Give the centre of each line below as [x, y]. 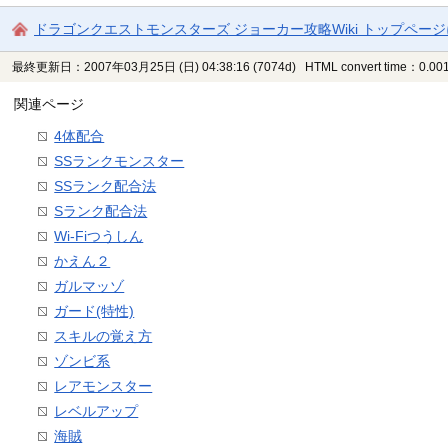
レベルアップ [96, 411]
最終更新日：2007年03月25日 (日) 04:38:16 [131, 67]
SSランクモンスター [119, 161]
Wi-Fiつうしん [99, 236]
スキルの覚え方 [103, 336]
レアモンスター [103, 386]
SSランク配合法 [105, 186]
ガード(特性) [94, 311]
